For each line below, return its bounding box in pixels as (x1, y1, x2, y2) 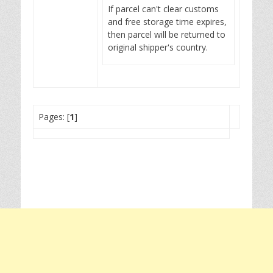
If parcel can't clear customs (108, 3, 219, 15)
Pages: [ (38, 111, 69, 122)
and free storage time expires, (108, 16, 227, 27)
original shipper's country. (108, 41, 208, 53)
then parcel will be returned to (108, 29, 225, 40)
